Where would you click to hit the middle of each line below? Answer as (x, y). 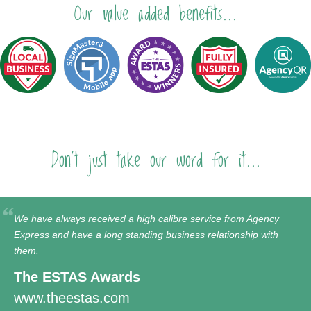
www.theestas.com (72, 297)
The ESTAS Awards (77, 277)
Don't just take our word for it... (155, 160)
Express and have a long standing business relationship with (146, 234)
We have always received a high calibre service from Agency (146, 218)
